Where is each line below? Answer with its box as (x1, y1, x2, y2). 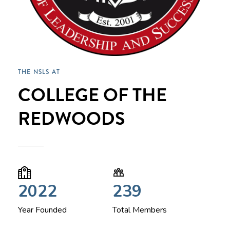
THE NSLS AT (18, 67, 60, 77)
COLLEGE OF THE (18, 81, 167, 109)
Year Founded (18, 204, 67, 216)
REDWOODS (18, 105, 125, 132)
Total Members (112, 204, 167, 216)
